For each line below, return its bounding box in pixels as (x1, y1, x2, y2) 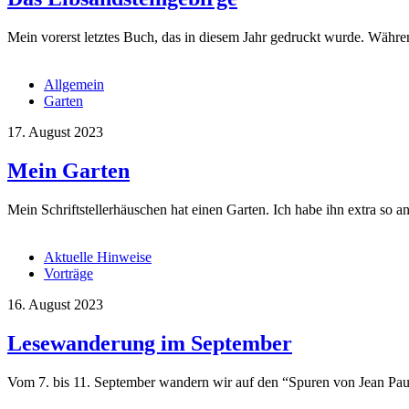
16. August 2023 (7, 297, 103, 313)
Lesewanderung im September (7, 331, 292, 356)
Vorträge (44, 266, 93, 282)
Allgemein (44, 77, 104, 93)
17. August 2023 (7, 124, 103, 141)
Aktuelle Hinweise (44, 249, 152, 266)
